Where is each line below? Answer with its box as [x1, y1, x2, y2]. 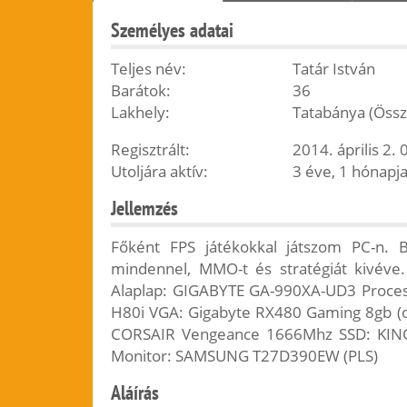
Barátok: [111, 80, 171, 101]
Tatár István [293, 58, 375, 79]
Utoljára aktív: [111, 161, 208, 182]
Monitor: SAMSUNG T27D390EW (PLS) [111, 345, 378, 366]
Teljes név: [111, 58, 186, 79]
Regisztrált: [111, 139, 190, 160]
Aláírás [111, 380, 159, 405]
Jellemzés [111, 195, 178, 221]
